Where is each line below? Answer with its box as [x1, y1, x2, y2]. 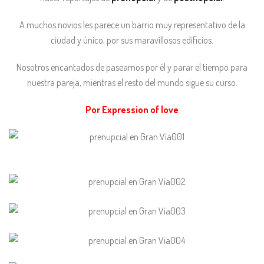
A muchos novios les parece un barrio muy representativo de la [19, 19, 245, 31]
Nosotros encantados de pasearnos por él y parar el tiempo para [16, 61, 247, 73]
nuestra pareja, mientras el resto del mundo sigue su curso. [27, 77, 237, 88]
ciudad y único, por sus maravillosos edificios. [51, 34, 213, 46]
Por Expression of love [85, 104, 179, 115]
